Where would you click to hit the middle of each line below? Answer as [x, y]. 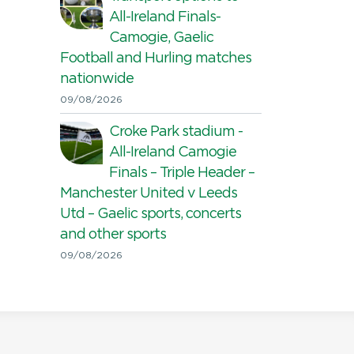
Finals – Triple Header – [182, 173]
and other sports [113, 235]
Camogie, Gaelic [161, 38]
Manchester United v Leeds [149, 194]
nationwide [97, 79]
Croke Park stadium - [176, 132]
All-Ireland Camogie [173, 153]
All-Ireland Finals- [165, 17]
